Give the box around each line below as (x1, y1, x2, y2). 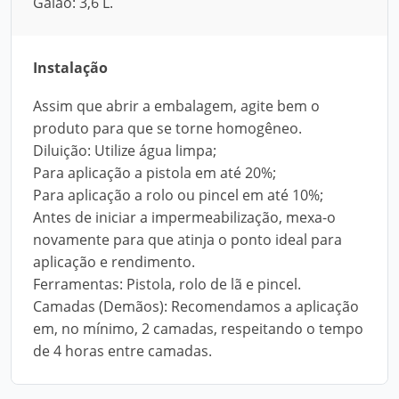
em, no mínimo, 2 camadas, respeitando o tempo (33, 319, 363, 338)
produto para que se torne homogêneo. (33, 118, 302, 138)
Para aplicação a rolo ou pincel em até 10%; (33, 185, 323, 205)
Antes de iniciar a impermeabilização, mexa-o (33, 208, 336, 227)
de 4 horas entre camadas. (33, 341, 212, 361)
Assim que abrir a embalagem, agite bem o (33, 96, 320, 116)
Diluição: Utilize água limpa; (33, 141, 216, 160)
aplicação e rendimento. (33, 252, 195, 272)
